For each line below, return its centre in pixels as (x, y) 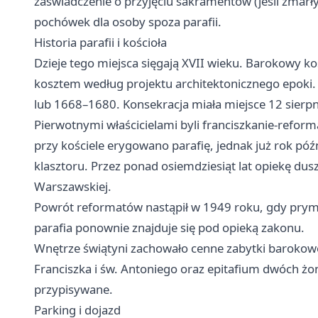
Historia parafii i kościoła (100, 43)
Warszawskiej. (73, 187)
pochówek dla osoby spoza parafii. (128, 22)
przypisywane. (73, 290)
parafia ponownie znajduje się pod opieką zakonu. (169, 228)
